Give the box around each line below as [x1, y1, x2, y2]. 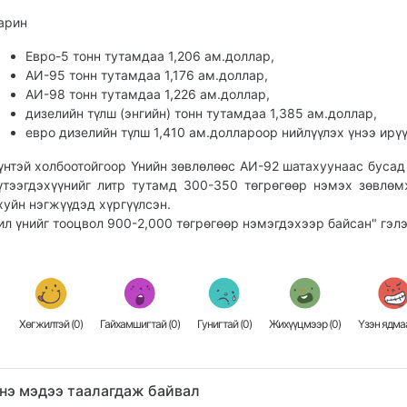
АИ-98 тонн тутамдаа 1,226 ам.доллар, [25, 85, 270, 102]
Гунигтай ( [197, 316, 243, 331]
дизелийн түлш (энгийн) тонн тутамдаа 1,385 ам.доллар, [25, 104, 377, 121]
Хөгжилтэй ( [19, 316, 74, 331]
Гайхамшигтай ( [100, 316, 172, 331]
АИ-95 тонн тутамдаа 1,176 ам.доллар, [25, 66, 268, 83]
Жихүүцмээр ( [269, 316, 333, 331]
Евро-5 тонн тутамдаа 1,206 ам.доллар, [25, 47, 274, 64]
